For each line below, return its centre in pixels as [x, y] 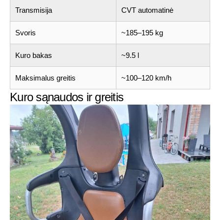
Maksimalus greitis [45, 78]
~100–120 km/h [146, 78]
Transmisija [34, 10]
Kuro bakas [34, 55]
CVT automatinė [147, 10]
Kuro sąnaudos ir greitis [67, 97]
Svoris [26, 32]
